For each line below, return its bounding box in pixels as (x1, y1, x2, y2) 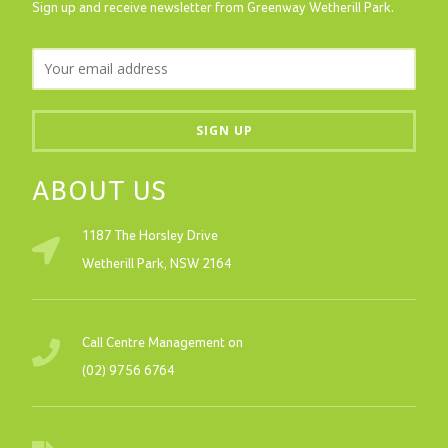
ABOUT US (32, 178, 168, 208)
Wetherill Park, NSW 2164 (82, 257, 233, 273)
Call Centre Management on (82, 336, 244, 352)
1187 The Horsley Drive (82, 229, 219, 245)
